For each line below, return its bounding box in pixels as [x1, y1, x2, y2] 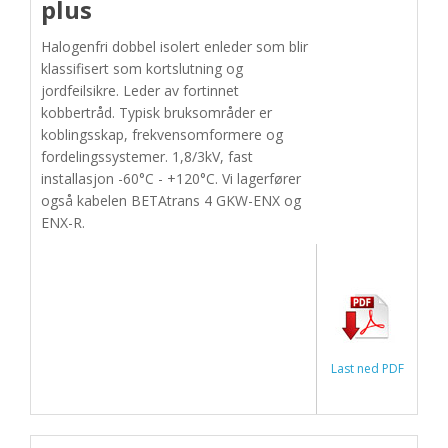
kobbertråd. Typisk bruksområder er [41, 103, 272, 122]
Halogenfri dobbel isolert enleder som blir [41, 37, 308, 56]
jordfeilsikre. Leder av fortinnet [41, 81, 239, 100]
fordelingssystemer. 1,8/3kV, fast [41, 147, 253, 166]
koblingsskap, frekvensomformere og [41, 125, 283, 144]
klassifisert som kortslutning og [41, 59, 243, 78]
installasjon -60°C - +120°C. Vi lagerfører [41, 169, 301, 188]
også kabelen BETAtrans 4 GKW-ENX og [41, 191, 301, 210]
